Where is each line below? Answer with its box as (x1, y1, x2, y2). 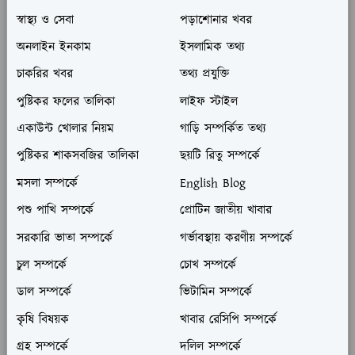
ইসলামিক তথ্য (179, 38, 244, 57)
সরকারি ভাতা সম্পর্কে (17, 228, 113, 247)
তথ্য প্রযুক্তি (179, 65, 229, 84)
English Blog (179, 174, 246, 193)
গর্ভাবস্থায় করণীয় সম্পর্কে (179, 228, 292, 247)
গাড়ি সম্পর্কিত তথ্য (179, 120, 265, 139)
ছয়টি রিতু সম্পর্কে (179, 147, 260, 166)
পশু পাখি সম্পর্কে (17, 201, 94, 220)
